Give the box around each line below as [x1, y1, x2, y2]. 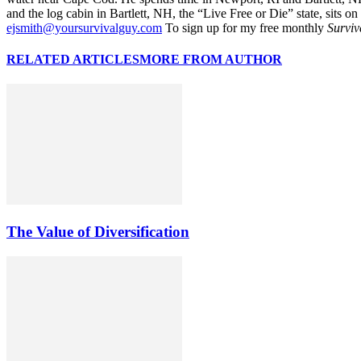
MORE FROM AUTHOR [139, 52, 282, 67]
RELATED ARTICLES [6, 52, 139, 67]
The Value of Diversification [6, 223, 189, 241]
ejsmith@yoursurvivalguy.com [6, 20, 162, 35]
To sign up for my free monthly [162, 20, 327, 35]
